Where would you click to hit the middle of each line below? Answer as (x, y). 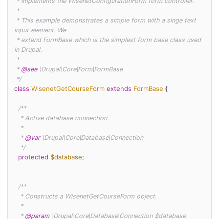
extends (119, 89)
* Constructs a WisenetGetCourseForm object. (17, 197)
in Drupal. (28, 50)
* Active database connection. (17, 118)
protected (33, 157)
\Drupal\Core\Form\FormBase (80, 69)
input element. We (40, 30)
